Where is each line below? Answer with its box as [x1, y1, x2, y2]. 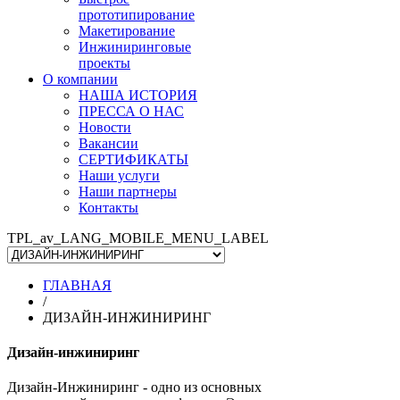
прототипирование [79, 6, 195, 22]
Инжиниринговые [79, 38, 191, 54]
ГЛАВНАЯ [43, 277, 112, 293]
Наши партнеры [79, 183, 177, 199]
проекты [79, 54, 130, 71]
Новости [79, 119, 131, 135]
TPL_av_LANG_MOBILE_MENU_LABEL [7, 229, 268, 246]
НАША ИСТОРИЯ [79, 87, 197, 103]
